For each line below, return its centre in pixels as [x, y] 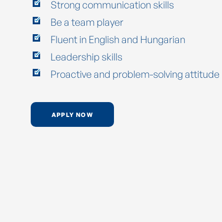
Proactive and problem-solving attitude [135, 74]
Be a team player [87, 22]
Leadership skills [86, 57]
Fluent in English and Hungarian [118, 40]
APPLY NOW [72, 114]
